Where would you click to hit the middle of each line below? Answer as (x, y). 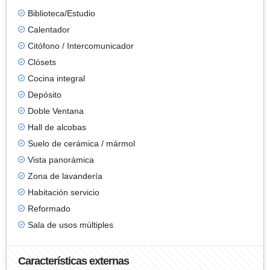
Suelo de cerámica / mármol (81, 143)
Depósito (45, 94)
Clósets (42, 62)
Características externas (74, 261)
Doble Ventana (56, 111)
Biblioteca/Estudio (61, 13)
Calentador (49, 29)
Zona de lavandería (65, 176)
